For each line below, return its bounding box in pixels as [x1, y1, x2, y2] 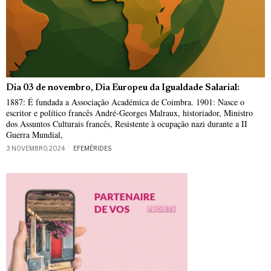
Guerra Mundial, [6, 128, 63, 140]
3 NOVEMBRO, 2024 [6, 144, 65, 152]
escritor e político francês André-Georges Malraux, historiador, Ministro [6, 106, 253, 119]
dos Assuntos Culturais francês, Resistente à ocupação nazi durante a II [6, 117, 247, 129]
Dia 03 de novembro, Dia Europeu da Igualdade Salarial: [6, 83, 240, 93]
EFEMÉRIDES [73, 144, 111, 152]
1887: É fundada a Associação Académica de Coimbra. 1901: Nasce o [6, 96, 244, 108]
